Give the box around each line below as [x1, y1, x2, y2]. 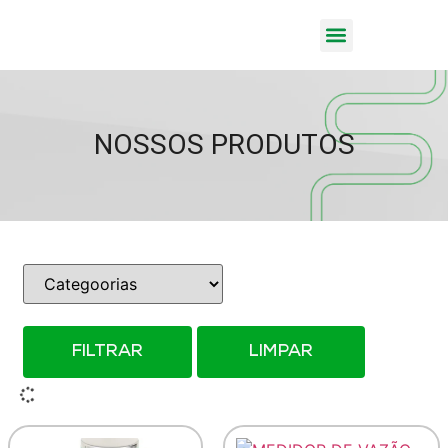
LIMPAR [249, 343, 314, 361]
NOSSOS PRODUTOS [93, 128, 355, 162]
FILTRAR [71, 343, 143, 361]
